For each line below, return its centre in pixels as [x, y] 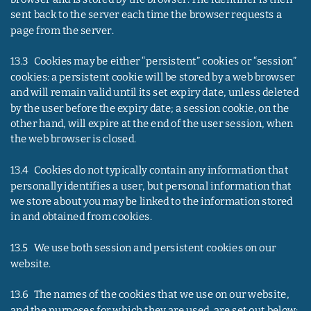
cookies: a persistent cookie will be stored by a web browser [153, 77]
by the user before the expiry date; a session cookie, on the [151, 108]
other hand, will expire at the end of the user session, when [153, 123]
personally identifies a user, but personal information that [152, 186]
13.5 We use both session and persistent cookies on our [144, 247]
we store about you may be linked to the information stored [152, 201]
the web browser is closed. [73, 139]
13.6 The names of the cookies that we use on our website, [151, 294]
